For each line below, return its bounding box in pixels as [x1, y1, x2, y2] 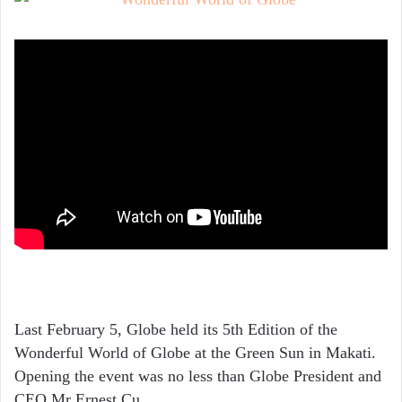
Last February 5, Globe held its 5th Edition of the [14, 320, 337, 339]
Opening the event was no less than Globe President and [14, 367, 381, 386]
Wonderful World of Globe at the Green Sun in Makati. [14, 344, 376, 363]
